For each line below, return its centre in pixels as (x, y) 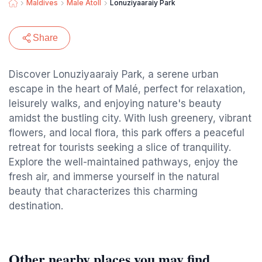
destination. (36, 206)
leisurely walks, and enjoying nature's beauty (115, 104)
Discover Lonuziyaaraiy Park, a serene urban (114, 74)
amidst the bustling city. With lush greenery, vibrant (130, 118)
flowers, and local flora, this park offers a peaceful (127, 133)
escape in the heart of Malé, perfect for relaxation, (127, 89)
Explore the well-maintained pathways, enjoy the (123, 162)
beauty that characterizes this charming (103, 191)
